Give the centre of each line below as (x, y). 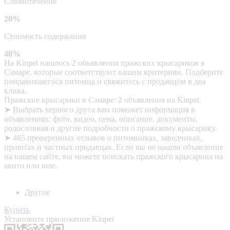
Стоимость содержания (45, 36)
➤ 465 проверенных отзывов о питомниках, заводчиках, (103, 138)
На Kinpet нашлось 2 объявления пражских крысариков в (104, 63)
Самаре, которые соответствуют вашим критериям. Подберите (114, 72)
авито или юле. (31, 165)
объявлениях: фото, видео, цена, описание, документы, (101, 119)
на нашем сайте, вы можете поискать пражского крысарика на (113, 156)
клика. (15, 90)
